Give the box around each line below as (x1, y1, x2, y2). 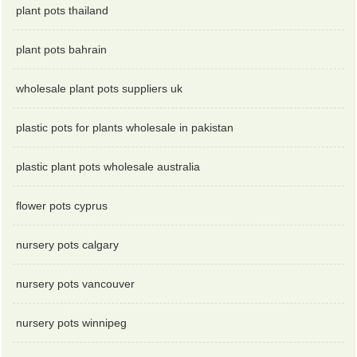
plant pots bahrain (16, 42, 108, 56)
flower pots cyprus (16, 198, 108, 212)
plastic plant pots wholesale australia (16, 159, 201, 173)
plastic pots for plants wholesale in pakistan (16, 120, 234, 134)
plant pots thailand (16, 3, 109, 17)
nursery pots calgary (16, 237, 120, 251)
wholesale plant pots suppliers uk (16, 81, 183, 95)
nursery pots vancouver (16, 277, 135, 290)
